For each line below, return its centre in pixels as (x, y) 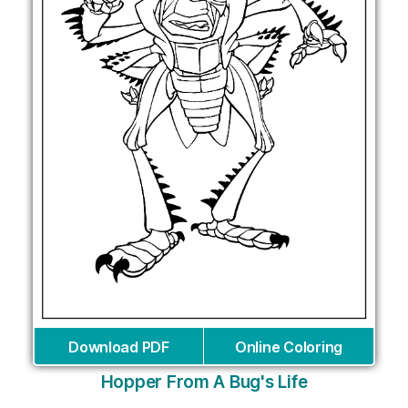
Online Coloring (289, 347)
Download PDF (119, 347)
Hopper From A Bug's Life (204, 382)
